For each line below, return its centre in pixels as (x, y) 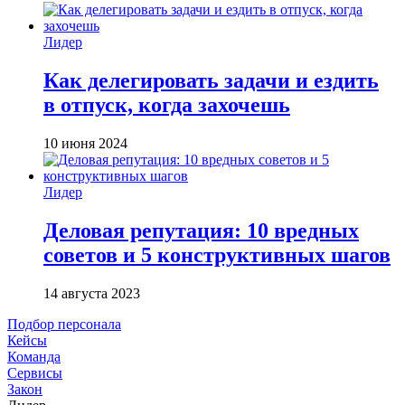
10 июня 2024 (85, 143)
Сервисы (35, 372)
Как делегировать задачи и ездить (211, 80)
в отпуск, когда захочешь (167, 104)
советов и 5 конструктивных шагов (217, 254)
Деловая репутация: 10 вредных (201, 230)
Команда (34, 356)
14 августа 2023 (92, 293)
